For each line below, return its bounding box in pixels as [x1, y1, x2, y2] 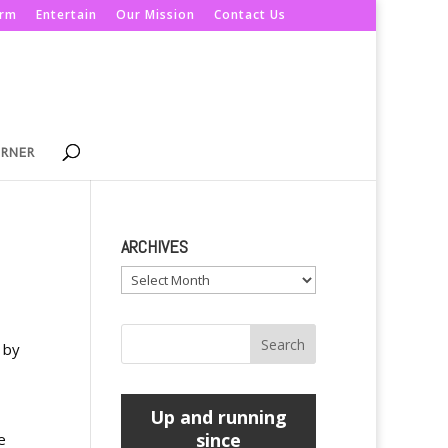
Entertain [36, 6, 97, 23]
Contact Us [214, 6, 286, 23]
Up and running [149, 405, 287, 429]
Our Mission [116, 6, 195, 23]
